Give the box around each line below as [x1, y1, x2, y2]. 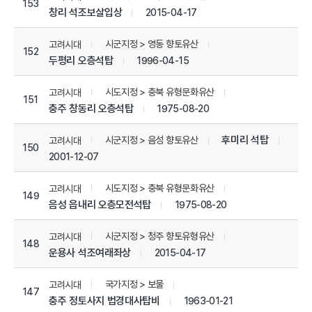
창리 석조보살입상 [49, 6, 123, 19]
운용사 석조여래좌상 [49, 246, 131, 259]
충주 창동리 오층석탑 [49, 102, 134, 115]
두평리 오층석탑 [49, 54, 114, 67]
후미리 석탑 [221, 133, 269, 146]
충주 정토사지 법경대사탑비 [49, 294, 160, 307]
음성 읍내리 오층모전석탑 [49, 198, 152, 211]
